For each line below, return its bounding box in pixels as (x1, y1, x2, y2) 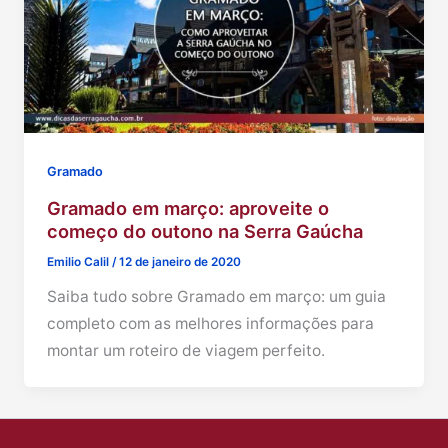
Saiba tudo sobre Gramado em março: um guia (47, 286, 387, 306)
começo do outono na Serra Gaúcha (47, 220, 364, 243)
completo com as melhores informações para (47, 313, 375, 333)
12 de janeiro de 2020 (119, 255, 242, 270)
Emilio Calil (47, 255, 113, 270)
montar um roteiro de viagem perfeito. (47, 340, 326, 360)
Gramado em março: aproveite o (47, 197, 330, 220)
